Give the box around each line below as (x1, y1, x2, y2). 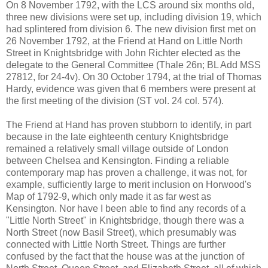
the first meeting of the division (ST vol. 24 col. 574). (6, 96, 224, 106)
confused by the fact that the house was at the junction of (6, 251, 244, 262)
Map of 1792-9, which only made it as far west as (6, 191, 211, 202)
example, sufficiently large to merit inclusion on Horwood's (6, 179, 251, 190)
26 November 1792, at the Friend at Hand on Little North (6, 36, 243, 47)
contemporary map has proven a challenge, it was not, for (6, 167, 247, 178)
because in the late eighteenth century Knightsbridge (6, 132, 229, 142)
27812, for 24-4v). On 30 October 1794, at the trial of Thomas (6, 72, 261, 83)
